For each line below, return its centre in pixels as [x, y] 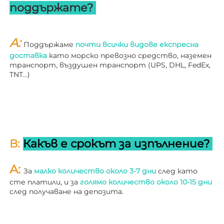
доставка [29, 56]
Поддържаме [49, 45]
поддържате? [53, 8]
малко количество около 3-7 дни [96, 171]
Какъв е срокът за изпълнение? [118, 144]
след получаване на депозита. [67, 192]
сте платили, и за [45, 182]
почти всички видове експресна [137, 45]
